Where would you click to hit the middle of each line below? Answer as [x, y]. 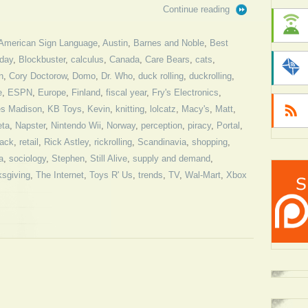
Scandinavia [162, 142]
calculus [87, 59]
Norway [121, 125]
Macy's [196, 109]
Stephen [68, 158]
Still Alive [109, 158]
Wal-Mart [203, 175]
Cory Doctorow [38, 76]
